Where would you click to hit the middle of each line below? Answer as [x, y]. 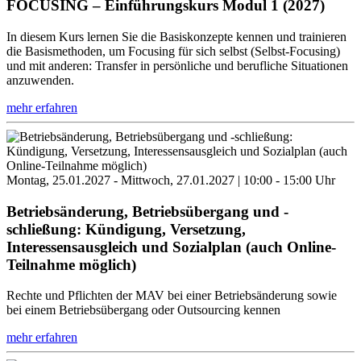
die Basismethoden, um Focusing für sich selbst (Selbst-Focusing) [173, 51]
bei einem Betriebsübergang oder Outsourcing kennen [143, 310]
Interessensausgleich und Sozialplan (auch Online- [171, 247]
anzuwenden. [40, 80]
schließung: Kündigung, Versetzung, [126, 229]
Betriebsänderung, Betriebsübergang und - [147, 211]
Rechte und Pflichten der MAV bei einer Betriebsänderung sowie [172, 296]
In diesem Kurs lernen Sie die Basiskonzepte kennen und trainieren [176, 36]
